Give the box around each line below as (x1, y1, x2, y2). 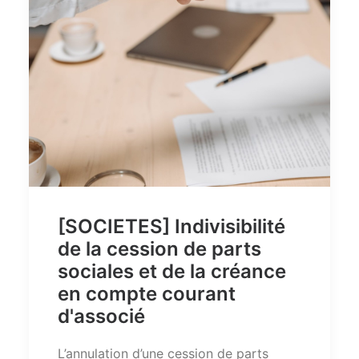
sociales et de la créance (58, 260, 286, 284)
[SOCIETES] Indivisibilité (58, 215, 285, 239)
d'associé (58, 305, 145, 329)
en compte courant (58, 282, 236, 306)
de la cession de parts (58, 237, 261, 261)
